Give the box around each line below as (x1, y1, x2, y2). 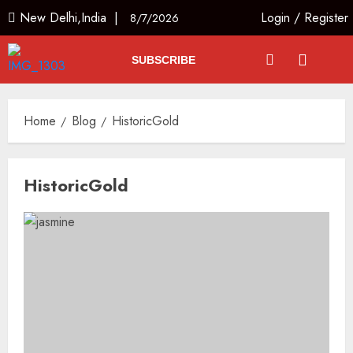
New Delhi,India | (16, 9, 130, 27)
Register (304, 9, 349, 27)
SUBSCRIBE (131, 53, 195, 66)
